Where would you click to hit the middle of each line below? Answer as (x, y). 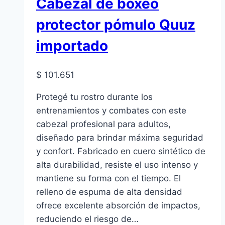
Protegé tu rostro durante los (94, 97)
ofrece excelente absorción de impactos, (118, 205)
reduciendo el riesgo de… (87, 219)
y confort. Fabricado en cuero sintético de (121, 151)
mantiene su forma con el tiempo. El (108, 178)
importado (72, 46)
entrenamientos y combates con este (111, 110)
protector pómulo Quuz (116, 25)
